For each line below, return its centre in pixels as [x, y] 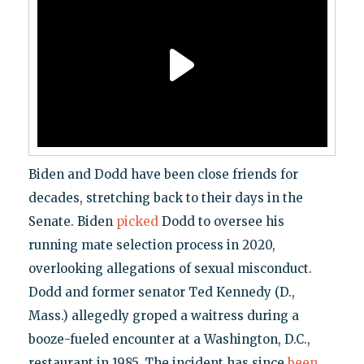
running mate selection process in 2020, [152, 245]
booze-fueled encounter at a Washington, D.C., [169, 339]
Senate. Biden [72, 221]
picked [137, 221]
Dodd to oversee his [221, 221]
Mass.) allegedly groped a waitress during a [163, 315]
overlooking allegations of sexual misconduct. [170, 268]
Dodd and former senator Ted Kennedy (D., [161, 292]
